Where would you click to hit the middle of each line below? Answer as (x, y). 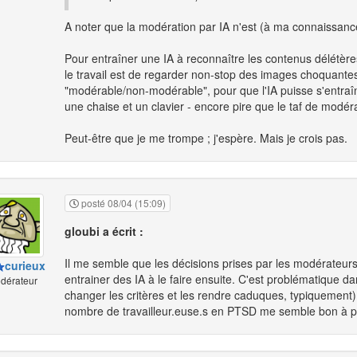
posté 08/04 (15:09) (122, 203)
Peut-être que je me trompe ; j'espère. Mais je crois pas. (206, 138)
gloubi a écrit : (104, 231)
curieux (25, 265)
